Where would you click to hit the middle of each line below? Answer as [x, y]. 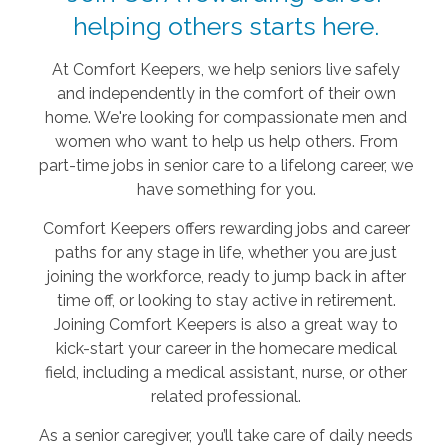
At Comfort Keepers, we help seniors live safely [226, 69]
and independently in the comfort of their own [226, 93]
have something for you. [226, 189]
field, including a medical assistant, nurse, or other [226, 372]
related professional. [226, 396]
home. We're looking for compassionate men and [226, 117]
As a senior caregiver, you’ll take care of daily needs [226, 435]
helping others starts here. [226, 25]
